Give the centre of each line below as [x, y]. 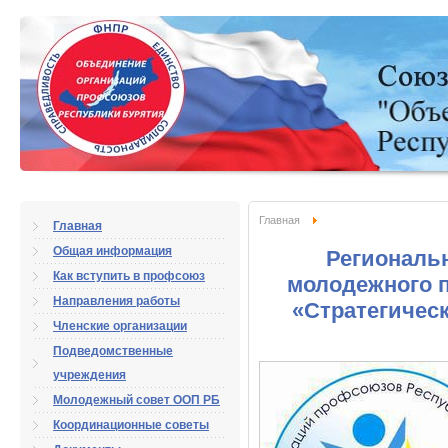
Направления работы [116, 301]
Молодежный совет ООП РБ [136, 400]
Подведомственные [113, 351]
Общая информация [112, 251]
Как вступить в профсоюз [129, 276]
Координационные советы [131, 425]
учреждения [89, 375]
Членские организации [120, 326]
